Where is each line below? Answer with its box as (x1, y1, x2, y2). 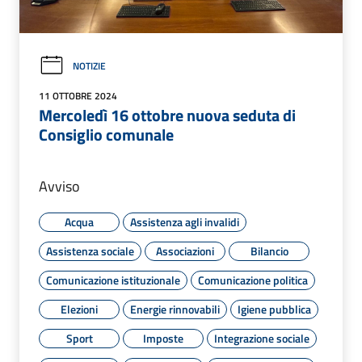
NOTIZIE (73, 57, 106, 74)
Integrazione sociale (214, 330, 309, 347)
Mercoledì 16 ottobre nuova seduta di (39, 103, 296, 128)
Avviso (39, 175, 80, 198)
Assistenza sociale (46, 242, 134, 260)
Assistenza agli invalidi (130, 213, 239, 231)
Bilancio (250, 242, 288, 260)
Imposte (143, 330, 183, 347)
